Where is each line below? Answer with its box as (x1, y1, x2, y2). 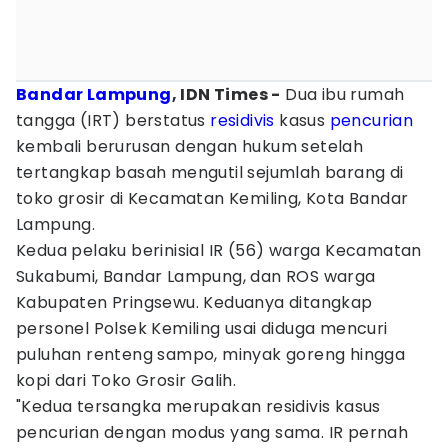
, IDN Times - (171, 83, 281, 106)
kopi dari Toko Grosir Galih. (16, 369, 237, 392)
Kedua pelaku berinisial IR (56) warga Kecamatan (16, 239, 422, 262)
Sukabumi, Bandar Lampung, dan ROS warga (16, 265, 376, 288)
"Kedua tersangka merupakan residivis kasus (16, 395, 381, 418)
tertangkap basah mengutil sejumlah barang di (16, 161, 404, 184)
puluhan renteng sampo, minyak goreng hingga (16, 343, 406, 366)
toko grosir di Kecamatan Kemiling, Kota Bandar (16, 187, 409, 210)
